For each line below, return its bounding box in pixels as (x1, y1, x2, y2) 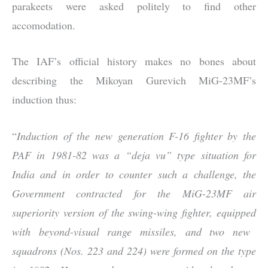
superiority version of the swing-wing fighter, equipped (12, 205, 256, 220)
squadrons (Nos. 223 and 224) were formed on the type (12, 243, 256, 258)
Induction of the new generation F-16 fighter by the (17, 129, 256, 144)
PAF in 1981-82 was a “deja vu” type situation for (12, 148, 256, 163)
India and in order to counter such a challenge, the (12, 167, 256, 182)
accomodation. (12, 17, 75, 32)
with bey (12, 224, 54, 239)
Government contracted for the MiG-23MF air (12, 186, 256, 201)
